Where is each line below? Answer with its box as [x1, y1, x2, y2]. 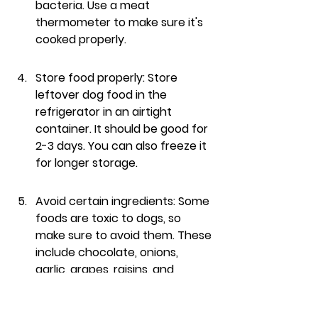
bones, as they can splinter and [35, 295, 210, 312]
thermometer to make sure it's [35, 14, 206, 31]
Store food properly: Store [35, 70, 180, 86]
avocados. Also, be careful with [35, 278, 209, 295]
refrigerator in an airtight [35, 104, 175, 120]
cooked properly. [35, 31, 126, 48]
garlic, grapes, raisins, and [35, 261, 177, 278]
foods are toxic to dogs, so [35, 210, 184, 226]
